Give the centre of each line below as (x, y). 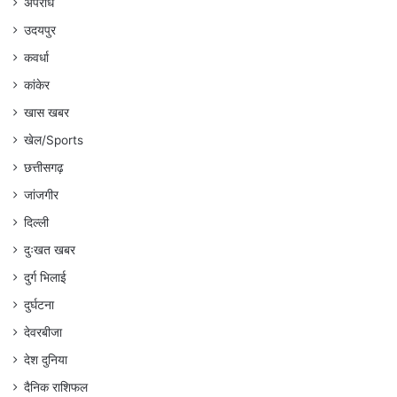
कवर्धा (36, 58)
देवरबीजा (43, 333)
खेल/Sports (54, 140)
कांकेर (37, 86)
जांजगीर (41, 195)
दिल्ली (36, 223)
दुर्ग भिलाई (45, 278)
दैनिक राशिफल (56, 388)
